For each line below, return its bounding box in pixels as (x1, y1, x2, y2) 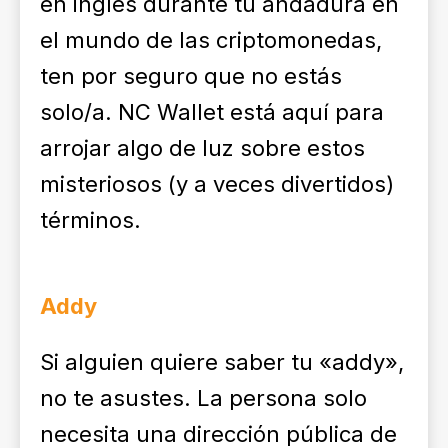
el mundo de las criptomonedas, (40, 27, 382, 53)
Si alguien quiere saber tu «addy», (40, 349, 404, 375)
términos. (40, 207, 141, 233)
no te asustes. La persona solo (40, 385, 367, 411)
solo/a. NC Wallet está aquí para (40, 99, 384, 125)
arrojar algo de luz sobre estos (40, 135, 365, 161)
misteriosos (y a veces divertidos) (40, 171, 394, 197)
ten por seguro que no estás (40, 63, 342, 89)
